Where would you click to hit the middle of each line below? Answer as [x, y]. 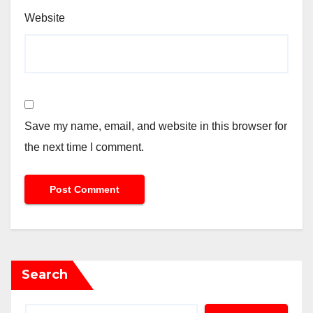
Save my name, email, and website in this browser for [156, 126]
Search [45, 274]
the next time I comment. [84, 147]
